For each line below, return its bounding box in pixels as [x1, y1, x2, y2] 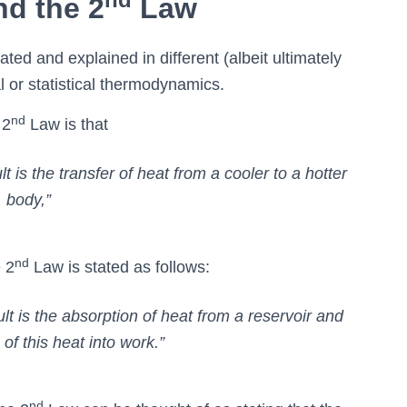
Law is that [25, 115, 108, 134]
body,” [6, 191, 51, 210]
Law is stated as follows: [29, 258, 210, 277]
